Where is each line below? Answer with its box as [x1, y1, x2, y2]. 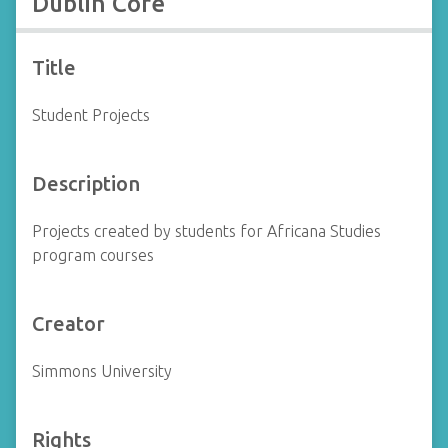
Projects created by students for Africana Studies [32, 222, 381, 240]
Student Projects [32, 106, 150, 124]
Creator [32, 312, 105, 335]
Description [32, 172, 140, 195]
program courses [32, 246, 154, 264]
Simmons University [32, 362, 172, 380]
